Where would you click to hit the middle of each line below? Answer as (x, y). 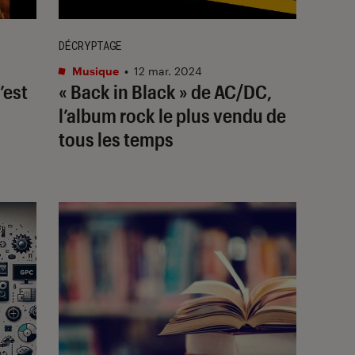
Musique (94, 71)
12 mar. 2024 (168, 71)
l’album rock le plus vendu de (172, 115)
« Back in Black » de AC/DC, (165, 91)
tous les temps (116, 139)
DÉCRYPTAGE (90, 45)
